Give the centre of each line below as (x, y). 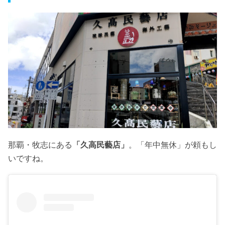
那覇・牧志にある (40, 145)
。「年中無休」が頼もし (173, 145)
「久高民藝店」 (100, 145)
